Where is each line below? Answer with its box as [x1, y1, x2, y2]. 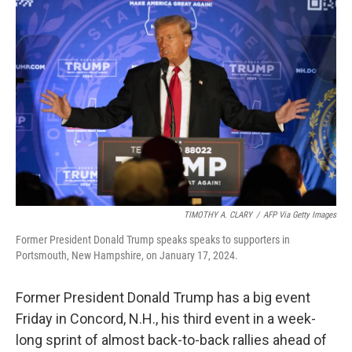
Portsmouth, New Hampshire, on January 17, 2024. [16, 249, 238, 262]
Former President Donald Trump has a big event [16, 289, 310, 306]
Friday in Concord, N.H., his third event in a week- [16, 310, 316, 327]
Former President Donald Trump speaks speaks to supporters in [16, 233, 290, 246]
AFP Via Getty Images [263, 210, 336, 220]
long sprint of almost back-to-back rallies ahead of [16, 332, 327, 348]
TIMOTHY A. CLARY [184, 210, 252, 220]
